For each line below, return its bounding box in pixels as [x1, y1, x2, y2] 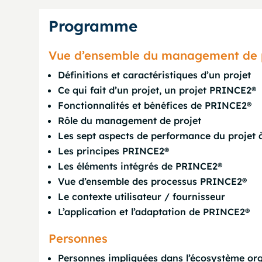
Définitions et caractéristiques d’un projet [58, 69, 251, 81]
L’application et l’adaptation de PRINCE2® [58, 206, 250, 218]
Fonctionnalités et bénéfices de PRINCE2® [58, 99, 252, 111]
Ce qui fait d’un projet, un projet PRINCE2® [58, 84, 257, 96]
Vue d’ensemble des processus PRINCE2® [58, 175, 247, 187]
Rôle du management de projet [58, 115, 202, 126]
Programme [49, 16, 138, 36]
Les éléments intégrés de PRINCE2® [58, 160, 223, 172]
